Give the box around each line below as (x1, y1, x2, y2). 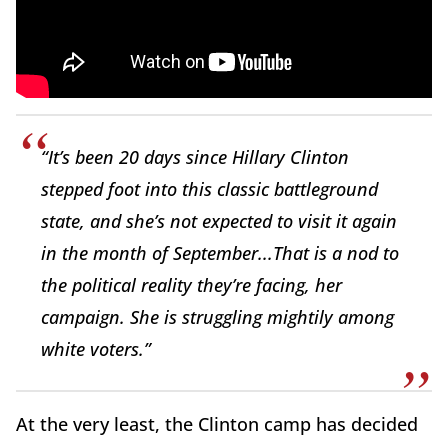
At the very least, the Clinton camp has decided (16, 412, 418, 436)
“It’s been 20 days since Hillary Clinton (41, 145, 349, 169)
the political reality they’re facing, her (41, 273, 342, 297)
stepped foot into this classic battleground (41, 177, 378, 201)
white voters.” (41, 337, 151, 361)
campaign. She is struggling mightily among (41, 305, 394, 329)
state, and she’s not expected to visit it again (41, 209, 397, 233)
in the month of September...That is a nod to (41, 241, 399, 265)
